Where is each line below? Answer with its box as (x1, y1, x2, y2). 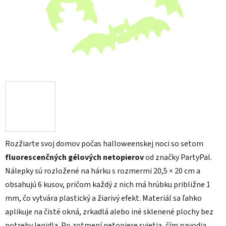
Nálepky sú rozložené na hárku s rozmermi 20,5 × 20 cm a (5, 165, 200, 177)
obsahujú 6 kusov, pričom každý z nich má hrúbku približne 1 (5, 179, 210, 191)
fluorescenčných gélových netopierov (5, 152, 144, 163)
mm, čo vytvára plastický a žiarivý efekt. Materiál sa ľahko (5, 193, 202, 204)
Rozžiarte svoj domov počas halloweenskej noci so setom (5, 138, 203, 150)
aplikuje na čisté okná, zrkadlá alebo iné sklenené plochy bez (5, 206, 213, 218)
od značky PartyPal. (144, 152, 212, 163)
